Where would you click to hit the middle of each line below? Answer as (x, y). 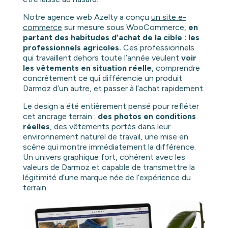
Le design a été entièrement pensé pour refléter (111, 106)
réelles (36, 127)
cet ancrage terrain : (60, 117)
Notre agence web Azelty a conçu (87, 17)
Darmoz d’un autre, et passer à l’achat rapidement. (113, 89)
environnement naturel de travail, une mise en (105, 137)
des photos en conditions (147, 117)
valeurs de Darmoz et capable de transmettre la (109, 167)
